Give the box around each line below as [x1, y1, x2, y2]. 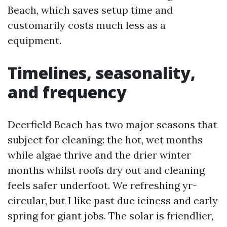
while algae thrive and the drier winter [8, 148, 191, 161]
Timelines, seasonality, [8, 62, 196, 84]
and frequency [8, 81, 127, 103]
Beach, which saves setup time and [8, 4, 173, 16]
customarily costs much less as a [8, 19, 166, 31]
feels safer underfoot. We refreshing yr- [8, 179, 197, 192]
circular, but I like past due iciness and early [8, 194, 218, 207]
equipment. [8, 34, 61, 47]
